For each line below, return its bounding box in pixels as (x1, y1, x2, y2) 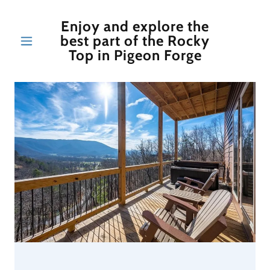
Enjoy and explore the (61, 17, 209, 35)
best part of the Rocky (60, 32, 210, 49)
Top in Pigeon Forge (68, 46, 202, 64)
